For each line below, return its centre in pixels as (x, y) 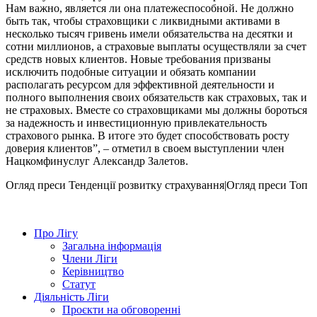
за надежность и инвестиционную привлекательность (136, 122)
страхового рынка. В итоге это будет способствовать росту (148, 135)
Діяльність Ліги (71, 296)
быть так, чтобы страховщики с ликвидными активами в (143, 21)
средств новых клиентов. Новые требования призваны (138, 59)
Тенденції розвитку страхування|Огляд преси (178, 185)
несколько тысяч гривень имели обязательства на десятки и (149, 33)
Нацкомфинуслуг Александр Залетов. (97, 161)
